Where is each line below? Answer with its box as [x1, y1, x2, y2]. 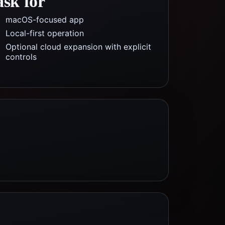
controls [6, 52, 37, 62]
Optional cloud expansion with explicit [6, 42, 151, 52]
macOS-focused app [6, 15, 84, 25]
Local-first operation [6, 28, 84, 38]
